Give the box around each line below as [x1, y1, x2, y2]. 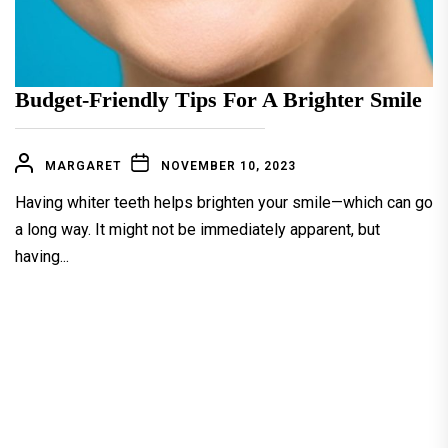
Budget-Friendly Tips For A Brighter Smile [15, 87, 422, 113]
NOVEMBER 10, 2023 [161, 159, 296, 174]
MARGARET [45, 159, 121, 174]
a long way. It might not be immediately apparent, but [15, 220, 380, 240]
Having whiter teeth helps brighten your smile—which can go [15, 193, 433, 213]
